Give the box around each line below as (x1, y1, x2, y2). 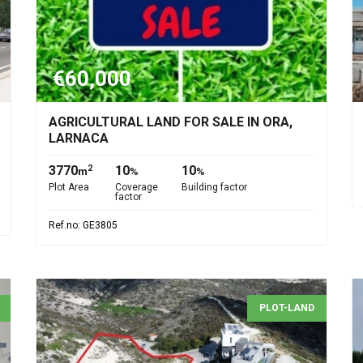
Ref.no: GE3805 (49, 220, 117, 231)
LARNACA (49, 130, 109, 146)
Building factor (181, 181, 247, 193)
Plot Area (49, 181, 89, 193)
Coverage (115, 181, 158, 193)
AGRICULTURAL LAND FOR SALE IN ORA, (49, 114, 293, 130)
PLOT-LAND (259, 302, 314, 314)
